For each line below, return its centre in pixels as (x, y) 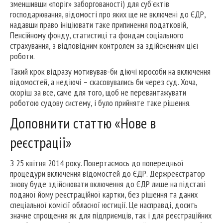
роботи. (22, 56)
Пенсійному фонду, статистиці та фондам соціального (97, 35)
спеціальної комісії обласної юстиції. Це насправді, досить (104, 205)
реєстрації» (41, 142)
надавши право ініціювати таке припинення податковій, (99, 25)
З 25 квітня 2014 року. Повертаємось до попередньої (97, 163)
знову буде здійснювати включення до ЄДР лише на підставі (108, 184)
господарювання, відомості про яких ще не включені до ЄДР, (108, 14)
